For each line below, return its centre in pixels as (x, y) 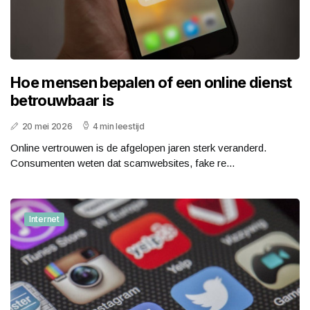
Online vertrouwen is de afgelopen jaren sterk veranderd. (138, 147)
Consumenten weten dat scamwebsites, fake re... (122, 163)
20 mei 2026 (47, 126)
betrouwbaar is (62, 100)
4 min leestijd (118, 126)
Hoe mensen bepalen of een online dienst (151, 82)
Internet (44, 219)
